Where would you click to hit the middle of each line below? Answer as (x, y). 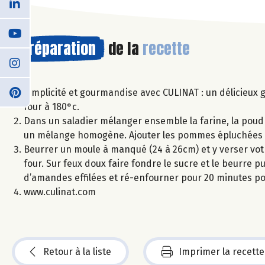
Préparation (58, 48)
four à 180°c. (51, 106)
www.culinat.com (60, 192)
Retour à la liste (77, 251)
